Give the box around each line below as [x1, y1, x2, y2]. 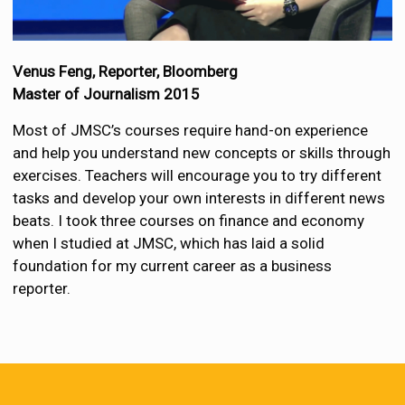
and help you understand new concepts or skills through [13, 143, 391, 162]
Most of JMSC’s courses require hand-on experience [13, 120, 369, 139]
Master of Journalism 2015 [13, 84, 201, 103]
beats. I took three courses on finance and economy [13, 211, 365, 230]
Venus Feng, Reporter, [13, 61, 160, 80]
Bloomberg [159, 61, 239, 80]
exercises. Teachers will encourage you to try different [13, 165, 382, 184]
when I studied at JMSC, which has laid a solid [13, 233, 325, 252]
